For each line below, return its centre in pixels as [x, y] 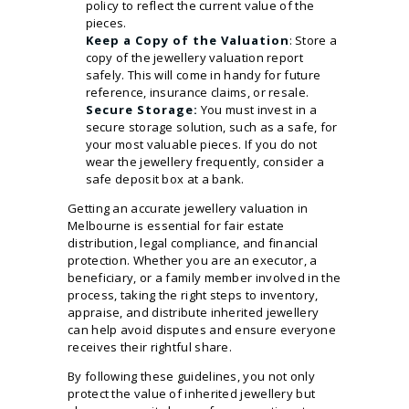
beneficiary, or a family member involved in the [204, 277]
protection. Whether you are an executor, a [193, 260]
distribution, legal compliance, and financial [193, 242]
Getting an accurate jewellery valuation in [188, 208]
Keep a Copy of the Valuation [187, 40]
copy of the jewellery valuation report [194, 57]
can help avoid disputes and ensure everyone [202, 329]
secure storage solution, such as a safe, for [211, 126]
